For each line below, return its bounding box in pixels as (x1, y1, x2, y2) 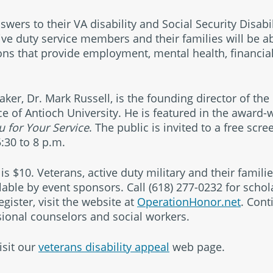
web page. (169, 239, 225, 254)
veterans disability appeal (38, 239, 169, 254)
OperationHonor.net (137, 194, 241, 209)
